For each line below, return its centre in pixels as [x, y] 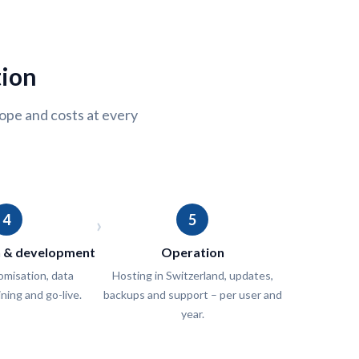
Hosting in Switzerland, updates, [192, 275]
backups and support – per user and [192, 294]
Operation [192, 252]
